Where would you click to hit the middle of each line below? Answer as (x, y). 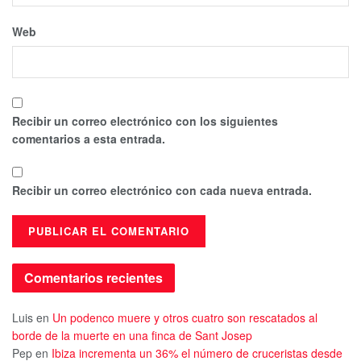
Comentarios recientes (93, 277)
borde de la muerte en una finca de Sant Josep (132, 335)
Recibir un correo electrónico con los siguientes (145, 120)
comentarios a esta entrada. (89, 138)
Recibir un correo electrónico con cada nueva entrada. (162, 190)
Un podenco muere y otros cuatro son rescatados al (185, 317)
